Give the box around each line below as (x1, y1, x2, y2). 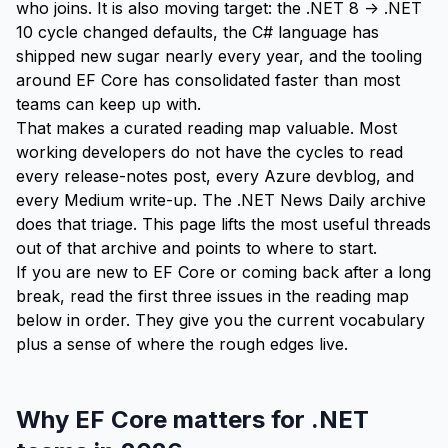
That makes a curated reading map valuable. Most (16, 118, 397, 138)
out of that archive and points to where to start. (16, 238, 377, 258)
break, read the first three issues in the (16, 286, 315, 306)
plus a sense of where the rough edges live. (16, 334, 348, 354)
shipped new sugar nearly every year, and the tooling (16, 46, 422, 66)
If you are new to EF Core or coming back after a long (16, 262, 431, 282)
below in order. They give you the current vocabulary (16, 310, 425, 330)
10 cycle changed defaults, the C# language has (16, 22, 379, 42)
